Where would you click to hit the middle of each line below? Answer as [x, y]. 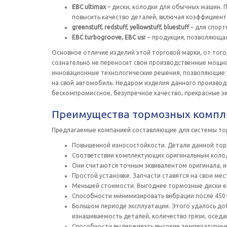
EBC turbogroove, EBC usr [109, 37]
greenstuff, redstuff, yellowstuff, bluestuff [130, 27]
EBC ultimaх [89, 7]
